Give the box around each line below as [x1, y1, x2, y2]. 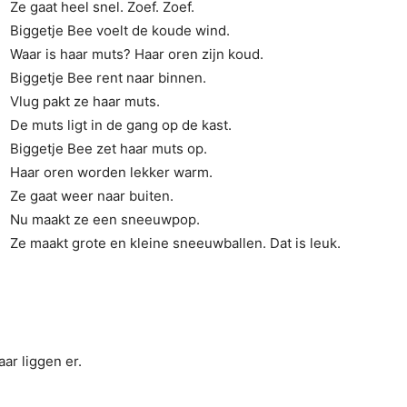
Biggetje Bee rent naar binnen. [10, 69, 206, 86]
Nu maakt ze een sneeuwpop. [10, 211, 200, 228]
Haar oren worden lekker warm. [10, 164, 213, 181]
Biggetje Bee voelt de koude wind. [10, 22, 230, 39]
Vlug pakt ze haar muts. [10, 93, 160, 110]
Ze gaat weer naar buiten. [10, 187, 174, 204]
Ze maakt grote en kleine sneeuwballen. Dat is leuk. [10, 234, 341, 252]
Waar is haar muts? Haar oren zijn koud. [10, 45, 263, 63]
